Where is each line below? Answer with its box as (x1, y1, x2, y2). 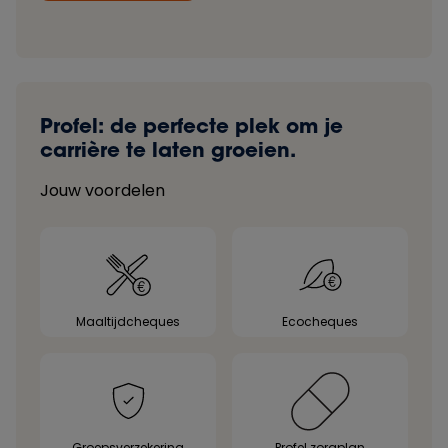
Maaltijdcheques (76, 313, 180, 330)
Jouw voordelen (40, 179, 165, 202)
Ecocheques (282, 313, 358, 330)
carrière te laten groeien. (40, 137, 296, 162)
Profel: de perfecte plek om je (40, 113, 343, 138)
